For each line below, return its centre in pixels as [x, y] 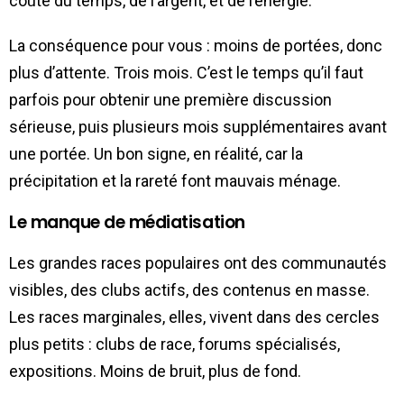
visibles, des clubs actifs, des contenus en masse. [189, 289]
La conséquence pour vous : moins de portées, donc [196, 45]
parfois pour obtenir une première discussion [170, 99]
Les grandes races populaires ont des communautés [198, 262]
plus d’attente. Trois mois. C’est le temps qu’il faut [186, 72]
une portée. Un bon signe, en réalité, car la [156, 153]
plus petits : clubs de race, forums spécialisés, [174, 344]
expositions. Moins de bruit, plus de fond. [155, 371]
